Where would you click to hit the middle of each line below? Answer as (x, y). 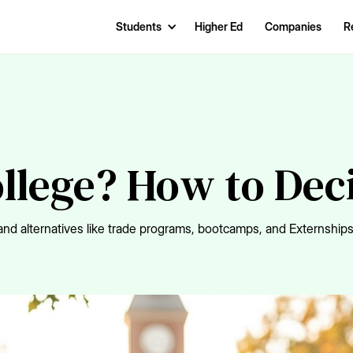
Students (139, 26)
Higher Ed (219, 26)
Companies (293, 26)
